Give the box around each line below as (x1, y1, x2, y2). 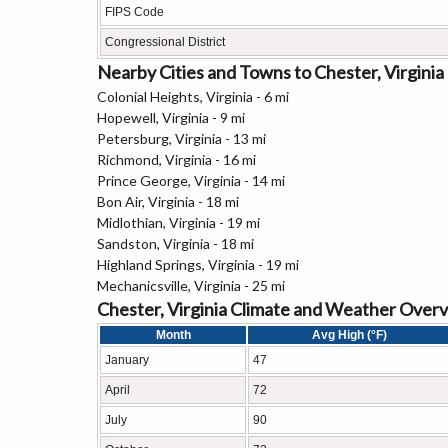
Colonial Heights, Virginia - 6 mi (97, 88, 289, 105)
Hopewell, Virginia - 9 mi (97, 109, 245, 126)
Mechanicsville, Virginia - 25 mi (97, 277, 285, 294)
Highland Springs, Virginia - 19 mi (97, 256, 299, 273)
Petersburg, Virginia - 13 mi (97, 130, 266, 147)
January (105, 353, 149, 367)
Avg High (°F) (311, 328, 387, 342)
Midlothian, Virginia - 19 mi (97, 214, 260, 231)
